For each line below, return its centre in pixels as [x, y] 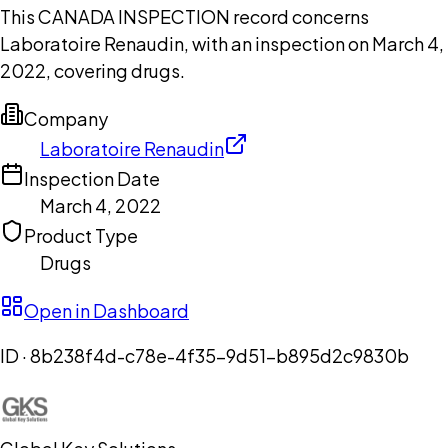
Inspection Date [92, 179]
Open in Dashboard [106, 311]
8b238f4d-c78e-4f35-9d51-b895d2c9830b [219, 356]
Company [66, 119]
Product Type [81, 236]
